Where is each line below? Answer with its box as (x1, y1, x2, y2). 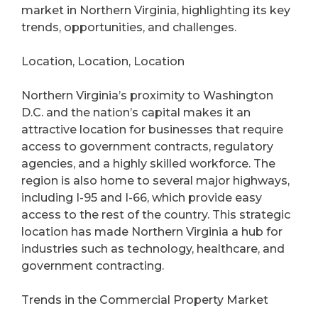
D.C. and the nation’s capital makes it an (21, 106, 251, 120)
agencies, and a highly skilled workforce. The (21, 157, 275, 171)
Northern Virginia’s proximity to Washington (21, 89, 273, 103)
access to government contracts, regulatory (21, 140, 273, 154)
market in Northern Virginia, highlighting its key (21, 4, 290, 18)
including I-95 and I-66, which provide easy (21, 191, 262, 205)
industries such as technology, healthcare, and (21, 242, 285, 256)
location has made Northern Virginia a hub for (21, 225, 283, 239)
